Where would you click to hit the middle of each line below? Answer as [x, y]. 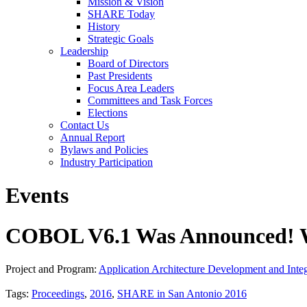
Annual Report [93, 137]
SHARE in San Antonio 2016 [182, 294]
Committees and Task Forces [150, 100]
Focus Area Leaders [131, 88]
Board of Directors [128, 63]
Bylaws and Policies [104, 150]
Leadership [84, 51]
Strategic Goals [121, 39]
